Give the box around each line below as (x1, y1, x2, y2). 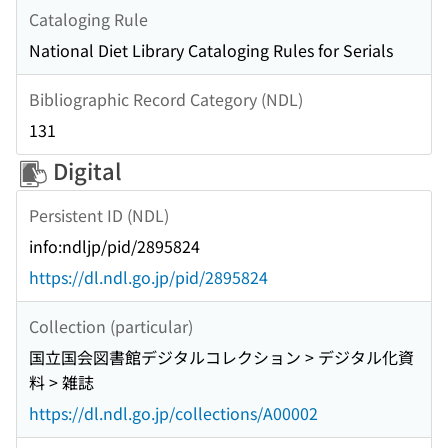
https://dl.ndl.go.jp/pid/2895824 (29, 265, 268, 290)
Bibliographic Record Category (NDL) (29, 86, 303, 111)
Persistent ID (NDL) (29, 202, 169, 227)
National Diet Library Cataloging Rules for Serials (29, 38, 393, 63)
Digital (48, 154, 122, 187)
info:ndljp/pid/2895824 (29, 234, 200, 259)
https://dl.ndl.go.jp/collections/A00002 (29, 401, 318, 426)
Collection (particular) (29, 313, 193, 338)
